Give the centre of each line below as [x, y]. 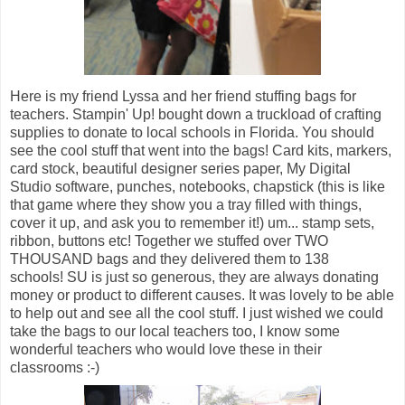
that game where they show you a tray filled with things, [186, 204]
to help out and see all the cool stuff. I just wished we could [197, 313]
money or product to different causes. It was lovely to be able [202, 295]
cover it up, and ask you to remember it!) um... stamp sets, [192, 222]
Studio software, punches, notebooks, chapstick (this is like [198, 186]
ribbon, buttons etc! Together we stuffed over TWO [169, 240]
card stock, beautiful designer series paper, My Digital [180, 168]
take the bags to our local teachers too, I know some [175, 331]
